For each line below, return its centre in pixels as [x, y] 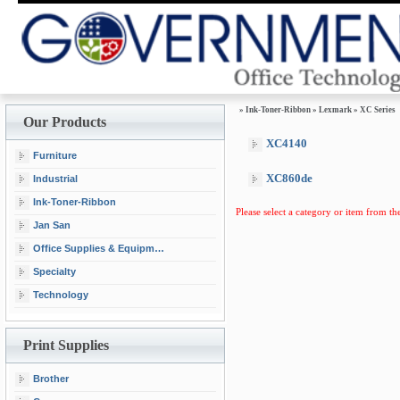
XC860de [289, 178]
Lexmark [335, 110]
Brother [51, 378]
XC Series [378, 110]
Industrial [55, 178]
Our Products [65, 122]
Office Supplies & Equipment [94, 248]
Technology [61, 294]
